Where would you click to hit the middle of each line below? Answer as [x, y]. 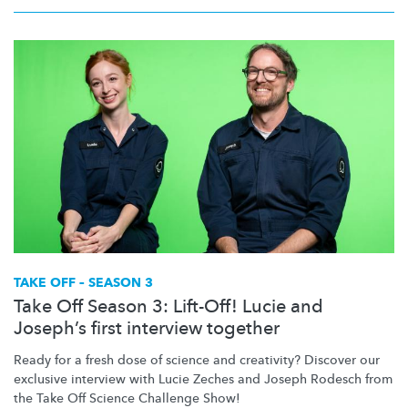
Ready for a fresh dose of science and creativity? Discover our [197, 360]
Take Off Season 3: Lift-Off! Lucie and [168, 306]
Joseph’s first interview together [147, 328]
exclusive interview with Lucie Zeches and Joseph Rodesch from [203, 379]
